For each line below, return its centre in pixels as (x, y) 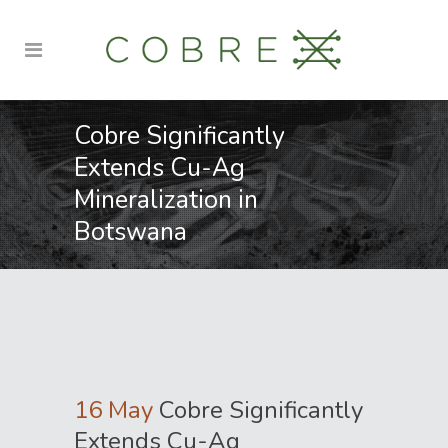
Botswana (130, 232)
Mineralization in (166, 200)
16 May (113, 409)
